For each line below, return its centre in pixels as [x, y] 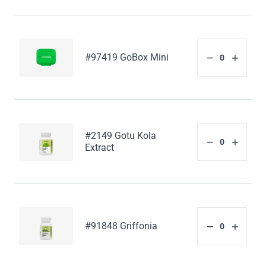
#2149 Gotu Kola [121, 136]
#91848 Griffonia [121, 226]
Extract [100, 148]
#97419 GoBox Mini [127, 58]
